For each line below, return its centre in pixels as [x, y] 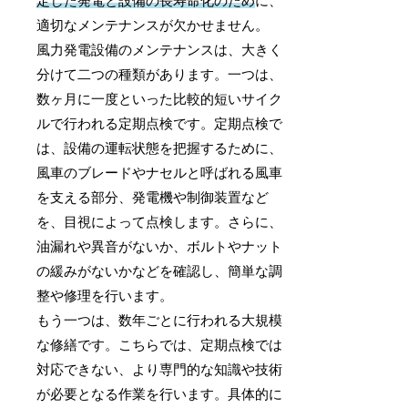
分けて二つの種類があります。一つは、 [160, 75]
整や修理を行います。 [105, 296]
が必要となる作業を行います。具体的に [160, 395]
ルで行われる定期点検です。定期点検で [160, 124]
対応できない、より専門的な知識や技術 [160, 370]
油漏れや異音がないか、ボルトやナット [160, 247]
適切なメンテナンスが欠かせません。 [153, 26]
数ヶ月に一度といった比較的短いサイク [160, 100]
